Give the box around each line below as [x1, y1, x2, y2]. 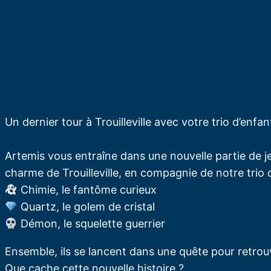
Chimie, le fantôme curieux [17, 183, 157, 197]
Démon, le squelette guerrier [17, 217, 165, 230]
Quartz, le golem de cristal [17, 200, 155, 214]
